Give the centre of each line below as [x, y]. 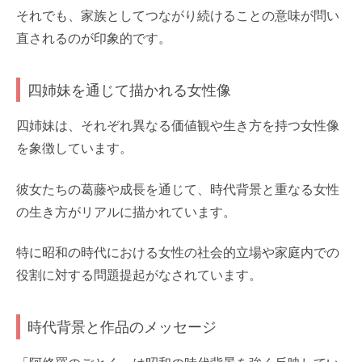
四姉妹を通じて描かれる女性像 [130, 90]
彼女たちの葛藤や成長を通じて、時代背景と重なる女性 [178, 189]
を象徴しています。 [74, 149]
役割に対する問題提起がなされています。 [139, 276]
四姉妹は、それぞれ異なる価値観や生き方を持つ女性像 [178, 126]
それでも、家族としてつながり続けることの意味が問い [178, 15]
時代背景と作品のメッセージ [122, 327]
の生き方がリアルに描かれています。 [126, 212]
